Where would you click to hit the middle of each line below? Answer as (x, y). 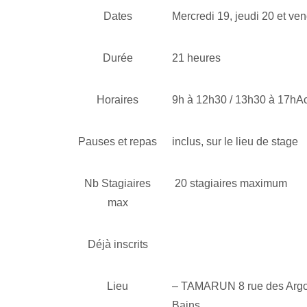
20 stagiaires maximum (229, 183)
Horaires (118, 99)
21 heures (196, 58)
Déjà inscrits (118, 244)
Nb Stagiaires (118, 183)
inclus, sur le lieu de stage (235, 141)
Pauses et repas (118, 141)
